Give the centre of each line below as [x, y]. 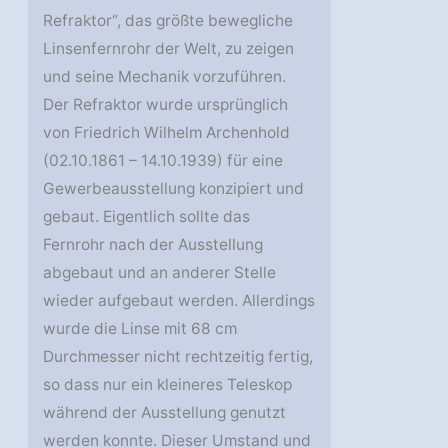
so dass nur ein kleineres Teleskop [168, 385]
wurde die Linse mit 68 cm [140, 329]
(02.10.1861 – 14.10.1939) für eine [163, 161]
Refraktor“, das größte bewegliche [168, 21]
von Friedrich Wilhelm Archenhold [167, 133]
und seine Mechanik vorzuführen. [165, 77]
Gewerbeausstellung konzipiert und [174, 189]
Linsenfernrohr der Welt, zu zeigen [169, 49]
